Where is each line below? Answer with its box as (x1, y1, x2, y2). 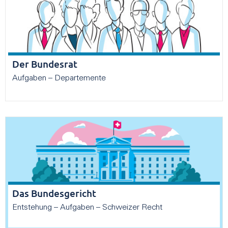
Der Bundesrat (12, 57, 77, 70)
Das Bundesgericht (12, 187, 96, 200)
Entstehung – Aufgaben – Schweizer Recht (12, 204, 166, 212)
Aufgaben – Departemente (12, 74, 108, 82)
